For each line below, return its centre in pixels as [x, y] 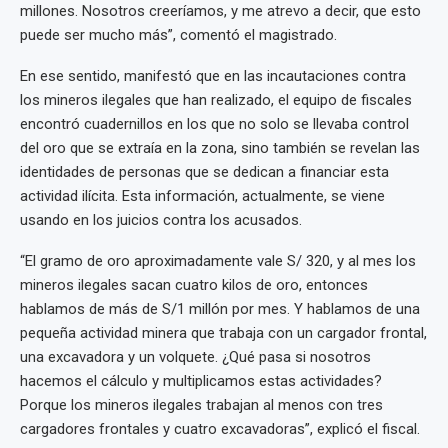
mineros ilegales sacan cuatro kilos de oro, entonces [194, 285]
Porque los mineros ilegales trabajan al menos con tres [201, 405]
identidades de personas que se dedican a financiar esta [204, 172]
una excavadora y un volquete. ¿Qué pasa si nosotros [195, 357]
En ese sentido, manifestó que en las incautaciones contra [213, 76]
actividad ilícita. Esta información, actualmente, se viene [202, 196]
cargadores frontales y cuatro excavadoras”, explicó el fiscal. [220, 429]
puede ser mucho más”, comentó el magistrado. [178, 35]
